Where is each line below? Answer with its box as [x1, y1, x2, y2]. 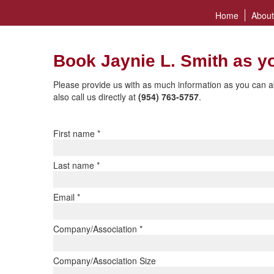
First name [53, 127, 97, 139]
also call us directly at [53, 91, 138, 103]
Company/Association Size [53, 254, 156, 267]
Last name [53, 159, 97, 171]
